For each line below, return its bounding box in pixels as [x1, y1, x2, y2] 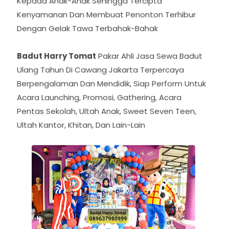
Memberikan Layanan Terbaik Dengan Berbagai [17, 6, 195, 17]
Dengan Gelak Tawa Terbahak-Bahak [17, 61, 158, 73]
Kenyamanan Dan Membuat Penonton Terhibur [17, 48, 196, 59]
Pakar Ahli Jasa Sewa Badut [96, 89, 202, 100]
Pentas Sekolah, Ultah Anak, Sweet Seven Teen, [17, 144, 196, 155]
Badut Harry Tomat [17, 89, 96, 100]
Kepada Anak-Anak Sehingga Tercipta [17, 34, 162, 45]
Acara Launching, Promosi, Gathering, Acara [17, 130, 181, 142]
